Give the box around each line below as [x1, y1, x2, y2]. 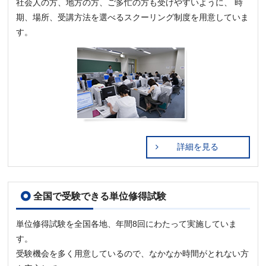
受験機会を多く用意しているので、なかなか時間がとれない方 [16, 249, 249, 259]
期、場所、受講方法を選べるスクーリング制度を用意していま [16, 12, 249, 23]
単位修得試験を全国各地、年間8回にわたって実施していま [16, 219, 237, 229]
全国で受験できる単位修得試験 [33, 191, 166, 201]
